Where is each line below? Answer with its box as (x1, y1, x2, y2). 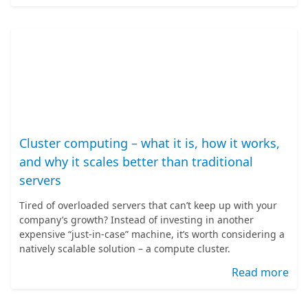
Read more (232, 265, 289, 280)
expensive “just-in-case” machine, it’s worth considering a (19, 228, 285, 241)
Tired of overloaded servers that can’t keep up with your (19, 199, 277, 212)
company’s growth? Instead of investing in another (19, 213, 254, 226)
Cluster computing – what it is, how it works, (19, 135, 280, 151)
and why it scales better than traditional (19, 153, 253, 170)
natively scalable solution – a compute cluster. (19, 242, 230, 255)
